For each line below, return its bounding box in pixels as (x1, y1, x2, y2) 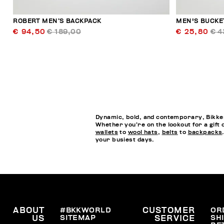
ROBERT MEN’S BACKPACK (13, 18, 101, 25)
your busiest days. (95, 136, 154, 142)
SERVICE (154, 214, 195, 223)
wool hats (127, 129, 158, 135)
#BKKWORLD (60, 206, 111, 214)
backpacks (187, 129, 222, 135)
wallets (95, 129, 118, 135)
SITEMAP (60, 214, 96, 222)
